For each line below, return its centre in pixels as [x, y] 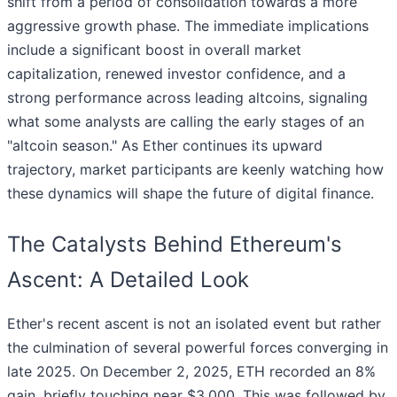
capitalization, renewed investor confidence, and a [176, 74]
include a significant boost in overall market [154, 50]
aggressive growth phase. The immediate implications [188, 26]
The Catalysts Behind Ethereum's [175, 245]
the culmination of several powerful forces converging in [198, 348]
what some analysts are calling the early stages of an [186, 122]
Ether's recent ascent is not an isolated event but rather [194, 324]
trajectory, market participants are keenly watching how [195, 170]
